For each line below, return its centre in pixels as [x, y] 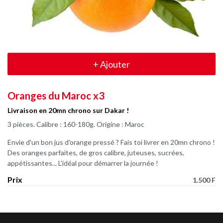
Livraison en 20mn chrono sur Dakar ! [68, 110]
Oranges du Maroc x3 [56, 96]
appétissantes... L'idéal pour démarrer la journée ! [83, 163]
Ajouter [114, 64]
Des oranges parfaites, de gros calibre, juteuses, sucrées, [96, 153]
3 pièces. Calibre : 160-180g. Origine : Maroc [76, 124]
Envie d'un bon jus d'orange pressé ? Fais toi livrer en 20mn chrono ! [111, 142]
